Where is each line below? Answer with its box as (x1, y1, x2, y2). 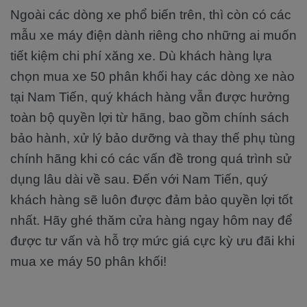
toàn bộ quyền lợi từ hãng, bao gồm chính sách (10, 110, 289, 125)
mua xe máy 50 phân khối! (10, 254, 167, 269)
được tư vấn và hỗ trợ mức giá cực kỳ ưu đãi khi (10, 234, 295, 248)
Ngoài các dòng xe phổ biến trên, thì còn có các (10, 8, 291, 22)
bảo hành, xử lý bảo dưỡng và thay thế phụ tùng (10, 131, 295, 145)
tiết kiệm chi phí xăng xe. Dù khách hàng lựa (10, 49, 272, 63)
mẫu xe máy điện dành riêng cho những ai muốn (10, 28, 297, 42)
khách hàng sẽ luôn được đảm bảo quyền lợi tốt (10, 193, 293, 207)
